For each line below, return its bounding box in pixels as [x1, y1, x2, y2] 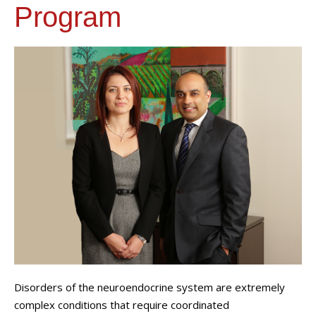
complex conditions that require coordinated [14, 297, 229, 312]
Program [14, 1, 121, 32]
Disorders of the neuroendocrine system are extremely [14, 279, 285, 294]
